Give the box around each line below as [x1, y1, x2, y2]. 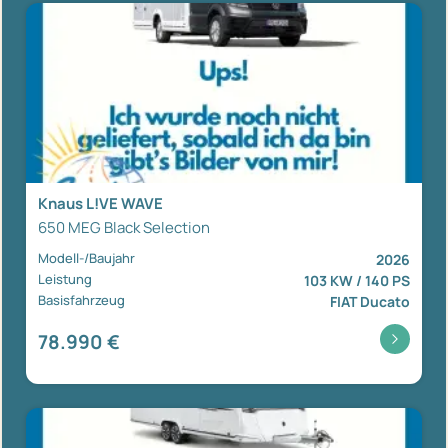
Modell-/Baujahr [38, 248, 135, 267]
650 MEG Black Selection [38, 216, 210, 238]
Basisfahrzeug [38, 290, 125, 309]
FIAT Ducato [330, 291, 410, 311]
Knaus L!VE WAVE [38, 192, 163, 214]
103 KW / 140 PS [304, 270, 410, 290]
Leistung [38, 269, 92, 288]
